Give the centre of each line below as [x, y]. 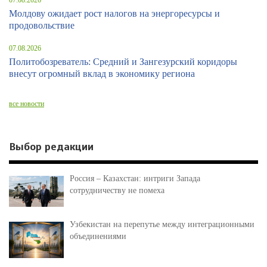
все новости [27, 104]
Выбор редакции [51, 147]
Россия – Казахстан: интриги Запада [135, 179]
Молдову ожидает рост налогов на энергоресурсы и [114, 14]
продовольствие [42, 26]
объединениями [98, 237]
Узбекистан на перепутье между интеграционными [162, 225]
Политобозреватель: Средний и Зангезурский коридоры [123, 62]
